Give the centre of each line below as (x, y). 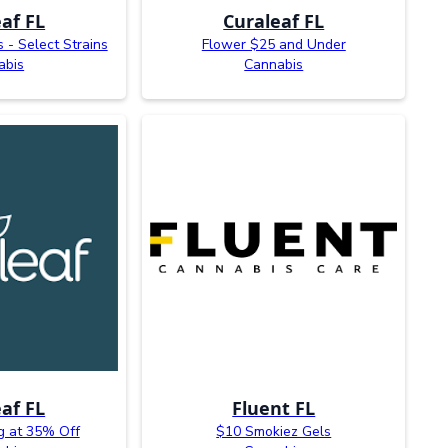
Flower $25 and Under (273, 45)
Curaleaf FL (274, 21)
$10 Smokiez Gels (274, 431)
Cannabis (274, 65)
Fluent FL (274, 407)
